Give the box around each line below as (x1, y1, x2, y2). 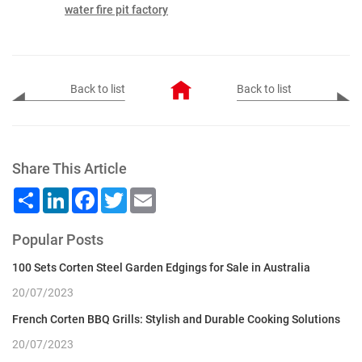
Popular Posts (12, 231, 103, 249)
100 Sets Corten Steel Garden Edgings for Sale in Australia (12, 261, 310, 275)
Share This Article (12, 160, 127, 178)
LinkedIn (69, 186, 117, 202)
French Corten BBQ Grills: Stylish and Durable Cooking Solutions (12, 313, 340, 326)
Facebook (98, 186, 154, 202)
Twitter (127, 186, 166, 202)
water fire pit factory (65, 3, 168, 17)
